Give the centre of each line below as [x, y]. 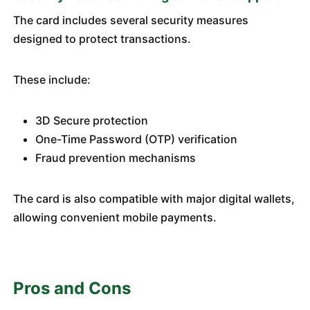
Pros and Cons [72, 288]
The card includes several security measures [130, 20]
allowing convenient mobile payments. [115, 217]
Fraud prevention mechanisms [115, 158]
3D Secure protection [91, 120]
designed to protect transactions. [102, 39]
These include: [52, 80]
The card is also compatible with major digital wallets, [154, 199]
